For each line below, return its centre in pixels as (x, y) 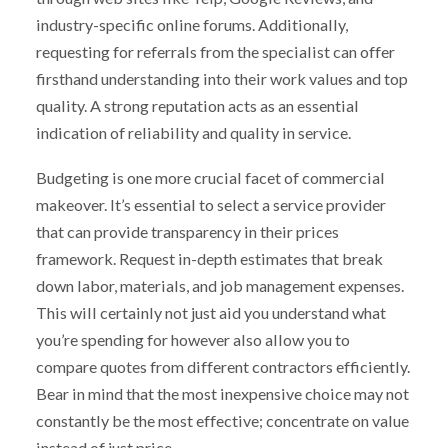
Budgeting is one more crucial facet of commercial (210, 177)
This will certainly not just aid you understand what (210, 312)
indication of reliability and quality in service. (193, 133)
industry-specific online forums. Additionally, (191, 25)
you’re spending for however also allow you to (192, 339)
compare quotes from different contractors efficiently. (222, 366)
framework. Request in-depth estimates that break (209, 258)
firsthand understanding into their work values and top (221, 79)
